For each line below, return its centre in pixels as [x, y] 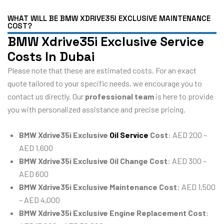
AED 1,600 [36, 148]
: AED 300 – [187, 161]
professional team [119, 96]
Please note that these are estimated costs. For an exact [102, 70]
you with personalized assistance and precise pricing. [96, 109]
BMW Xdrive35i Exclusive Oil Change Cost [93, 161]
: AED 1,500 [196, 187]
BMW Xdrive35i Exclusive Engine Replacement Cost [112, 213]
